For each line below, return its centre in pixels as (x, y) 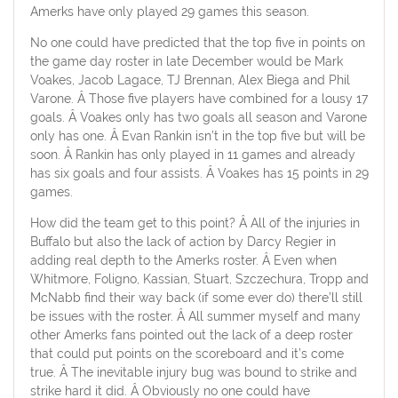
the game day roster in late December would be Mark (186, 61)
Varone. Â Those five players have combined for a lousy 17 (199, 98)
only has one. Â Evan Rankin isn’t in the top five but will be (197, 135)
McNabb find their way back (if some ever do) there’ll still (196, 297)
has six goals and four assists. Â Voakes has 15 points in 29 (199, 173)
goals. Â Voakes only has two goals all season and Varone (198, 117)
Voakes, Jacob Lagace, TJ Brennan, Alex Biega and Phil (190, 80)
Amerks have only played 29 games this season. (169, 11)
